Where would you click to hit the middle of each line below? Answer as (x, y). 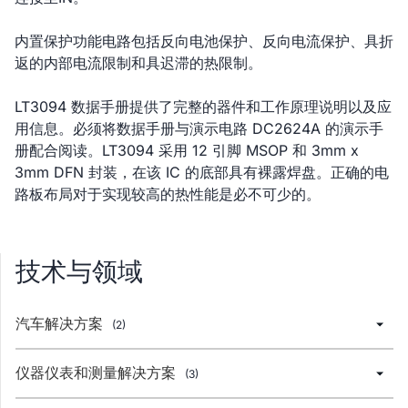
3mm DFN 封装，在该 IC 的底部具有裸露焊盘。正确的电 (202, 172)
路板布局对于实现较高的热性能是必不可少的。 (168, 194)
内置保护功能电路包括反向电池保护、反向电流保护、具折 (204, 41)
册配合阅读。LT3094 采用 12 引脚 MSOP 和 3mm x (187, 150)
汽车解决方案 (61, 323)
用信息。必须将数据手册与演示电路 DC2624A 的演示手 (199, 128)
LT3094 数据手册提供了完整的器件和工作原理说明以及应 (203, 107)
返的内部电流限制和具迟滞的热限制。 (138, 63)
